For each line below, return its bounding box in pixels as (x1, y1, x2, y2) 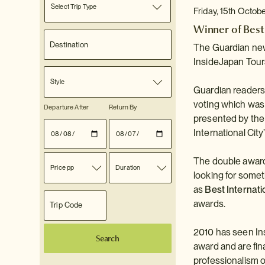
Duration (115, 163, 141, 172)
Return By (109, 102, 137, 111)
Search (95, 232, 120, 245)
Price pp (50, 163, 75, 172)
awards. (193, 198, 225, 209)
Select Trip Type (51, 2, 97, 11)
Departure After (44, 102, 89, 111)
